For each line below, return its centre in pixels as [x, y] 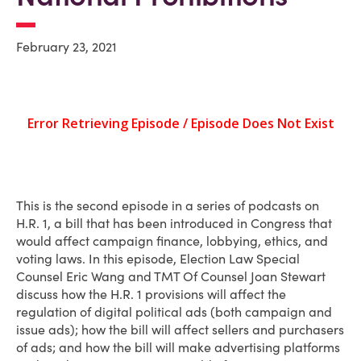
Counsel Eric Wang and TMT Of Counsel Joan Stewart [171, 276]
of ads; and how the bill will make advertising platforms [178, 347]
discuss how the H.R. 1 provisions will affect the [151, 294]
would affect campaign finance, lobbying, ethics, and [172, 241]
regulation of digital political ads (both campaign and [174, 312]
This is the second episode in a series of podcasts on [168, 205]
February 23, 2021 [66, 47]
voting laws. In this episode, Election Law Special [158, 259]
